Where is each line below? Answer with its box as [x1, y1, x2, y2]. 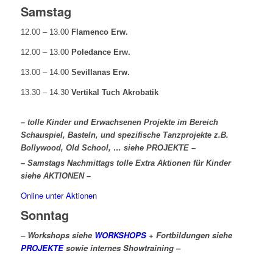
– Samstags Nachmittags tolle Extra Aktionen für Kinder [20, 158, 231, 168]
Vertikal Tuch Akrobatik [68, 88, 158, 97]
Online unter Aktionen [20, 189, 97, 201]
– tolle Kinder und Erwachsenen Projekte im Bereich [20, 118, 218, 127]
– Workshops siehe [20, 229, 94, 241]
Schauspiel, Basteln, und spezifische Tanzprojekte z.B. [20, 130, 229, 140]
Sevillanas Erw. [71, 68, 130, 77]
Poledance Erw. [71, 48, 130, 57]
